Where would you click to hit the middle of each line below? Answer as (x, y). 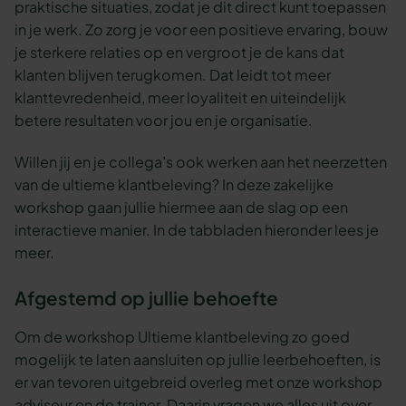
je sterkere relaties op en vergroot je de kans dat (180, 52)
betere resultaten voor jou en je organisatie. (164, 120)
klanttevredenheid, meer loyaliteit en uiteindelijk (181, 97)
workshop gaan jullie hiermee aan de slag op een (182, 208)
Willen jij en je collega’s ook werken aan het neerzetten (201, 162)
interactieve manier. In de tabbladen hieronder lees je (197, 230)
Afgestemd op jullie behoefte (147, 298)
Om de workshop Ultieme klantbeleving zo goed (183, 337)
